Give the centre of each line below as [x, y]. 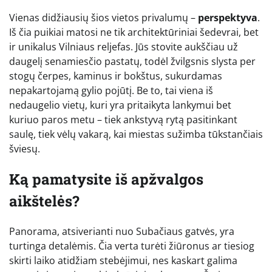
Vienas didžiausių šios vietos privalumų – [104, 17]
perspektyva [228, 17]
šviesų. [25, 148]
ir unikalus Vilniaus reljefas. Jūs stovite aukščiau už [124, 46]
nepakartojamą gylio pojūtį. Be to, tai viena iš [111, 90]
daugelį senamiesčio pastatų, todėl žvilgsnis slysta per [132, 61]
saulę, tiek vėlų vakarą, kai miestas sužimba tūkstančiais [136, 134]
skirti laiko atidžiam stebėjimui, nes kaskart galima [123, 260]
